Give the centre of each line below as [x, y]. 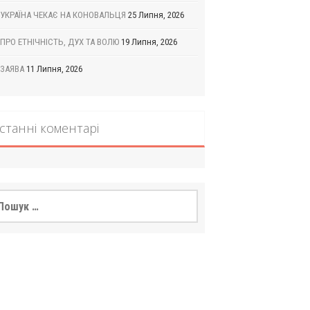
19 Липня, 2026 [149, 42]
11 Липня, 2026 [55, 69]
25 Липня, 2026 [156, 15]
